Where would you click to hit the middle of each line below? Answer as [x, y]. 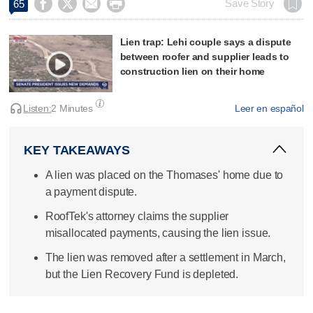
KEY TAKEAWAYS [77, 150]
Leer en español [269, 109]
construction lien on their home [192, 71]
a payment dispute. [91, 191]
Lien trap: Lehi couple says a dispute [205, 42]
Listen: [37, 109]
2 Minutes [72, 109]
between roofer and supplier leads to [204, 56]
